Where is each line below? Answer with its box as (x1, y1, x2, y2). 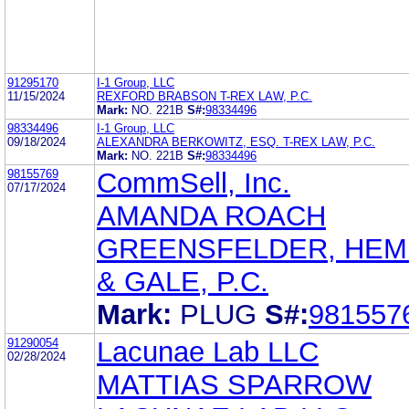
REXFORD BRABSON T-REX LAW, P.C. (97, 89, 312, 103)
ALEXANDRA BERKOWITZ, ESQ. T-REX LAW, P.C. (97, 134, 375, 149)
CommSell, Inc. (97, 166, 290, 199)
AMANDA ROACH (97, 199, 326, 232)
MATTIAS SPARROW (97, 368, 372, 401)
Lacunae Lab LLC (97, 335, 319, 368)
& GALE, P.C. (97, 265, 268, 298)
